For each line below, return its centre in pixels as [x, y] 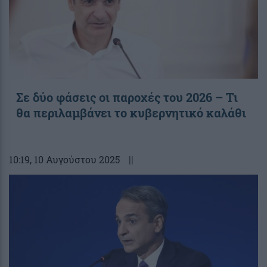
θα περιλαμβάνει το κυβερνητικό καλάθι [131, 112]
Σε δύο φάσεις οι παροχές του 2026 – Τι [127, 97]
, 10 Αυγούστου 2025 [75, 159]
